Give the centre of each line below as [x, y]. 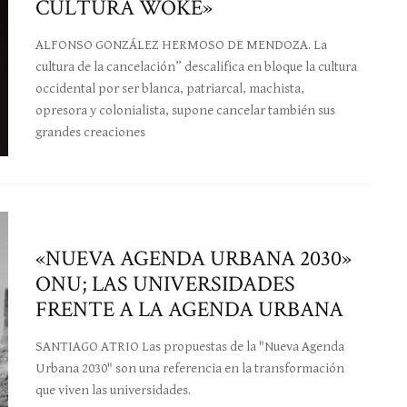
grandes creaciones [90, 133]
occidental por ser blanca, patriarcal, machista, [170, 89]
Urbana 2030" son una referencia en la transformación [190, 368]
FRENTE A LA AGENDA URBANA [189, 309]
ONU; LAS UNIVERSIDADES [165, 283]
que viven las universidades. [113, 390]
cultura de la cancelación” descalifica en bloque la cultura [196, 67]
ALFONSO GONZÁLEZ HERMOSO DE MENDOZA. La [181, 45]
